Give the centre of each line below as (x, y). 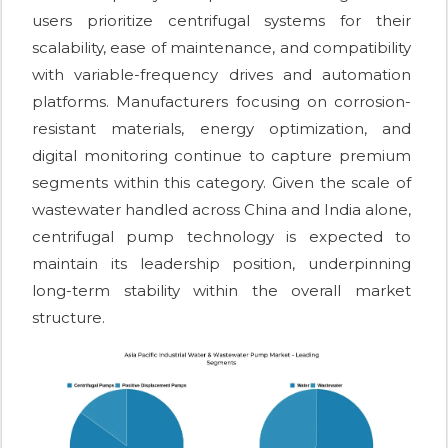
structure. (68, 318)
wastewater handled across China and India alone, (221, 210)
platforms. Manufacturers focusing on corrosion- (221, 102)
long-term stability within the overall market (221, 291)
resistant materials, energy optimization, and (221, 129)
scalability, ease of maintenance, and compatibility (221, 48)
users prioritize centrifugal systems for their (221, 21)
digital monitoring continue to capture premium (221, 156)
